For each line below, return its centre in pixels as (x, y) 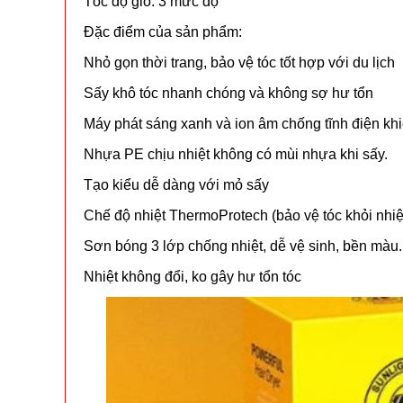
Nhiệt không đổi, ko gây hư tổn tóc (193, 277)
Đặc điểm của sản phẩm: (163, 32)
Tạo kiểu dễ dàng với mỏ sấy (176, 185)
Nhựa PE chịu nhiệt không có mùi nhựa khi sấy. (236, 154)
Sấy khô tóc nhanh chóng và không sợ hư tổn (228, 93)
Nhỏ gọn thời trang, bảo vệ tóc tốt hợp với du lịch (239, 63)
